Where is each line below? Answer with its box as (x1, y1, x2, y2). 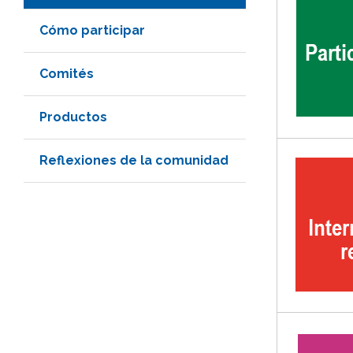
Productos (39, 109, 107, 124)
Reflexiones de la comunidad (39, 152, 229, 168)
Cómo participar (39, 22, 145, 38)
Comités (39, 65, 94, 81)
